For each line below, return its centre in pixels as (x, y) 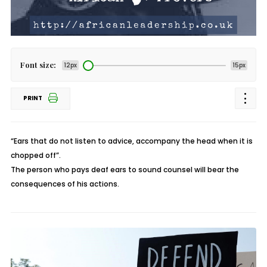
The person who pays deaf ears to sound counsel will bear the (125, 170)
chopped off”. (35, 155)
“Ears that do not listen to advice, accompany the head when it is (131, 141)
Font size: (38, 65)
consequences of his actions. (65, 184)
